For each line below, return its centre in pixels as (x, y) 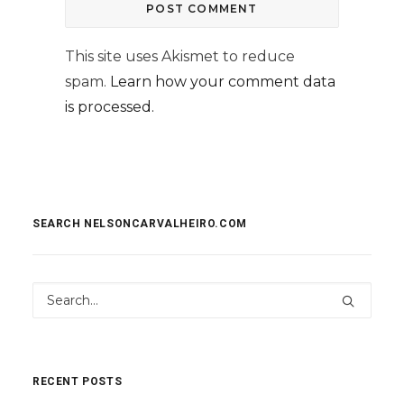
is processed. (110, 107)
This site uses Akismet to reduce (180, 56)
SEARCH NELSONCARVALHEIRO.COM (140, 224)
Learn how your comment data (223, 82)
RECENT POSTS (78, 381)
